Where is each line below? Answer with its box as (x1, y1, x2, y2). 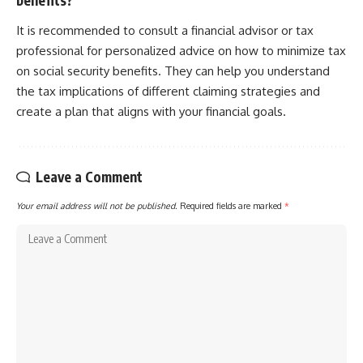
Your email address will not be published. (16, 200, 177, 211)
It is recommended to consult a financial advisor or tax (16, 23, 314, 39)
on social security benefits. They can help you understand (16, 63, 330, 79)
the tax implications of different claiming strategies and (16, 83, 320, 100)
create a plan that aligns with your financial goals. (16, 104, 286, 120)
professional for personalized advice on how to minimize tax (16, 43, 346, 59)
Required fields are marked (180, 200, 284, 211)
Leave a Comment (36, 168, 143, 186)
